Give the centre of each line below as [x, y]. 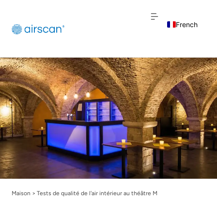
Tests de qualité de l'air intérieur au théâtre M [97, 193]
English [194, 40]
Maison [21, 193]
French [187, 24]
